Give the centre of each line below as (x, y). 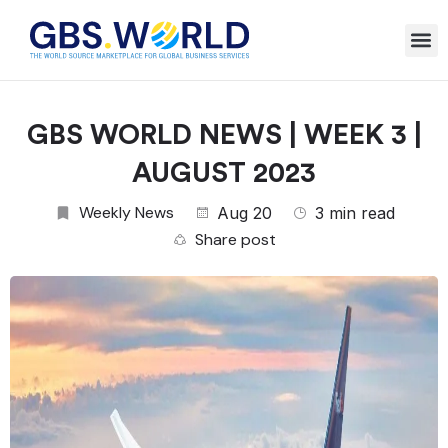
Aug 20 (244, 213)
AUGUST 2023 (224, 173)
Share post (235, 239)
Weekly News (126, 212)
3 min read (354, 213)
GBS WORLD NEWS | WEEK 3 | (224, 135)
